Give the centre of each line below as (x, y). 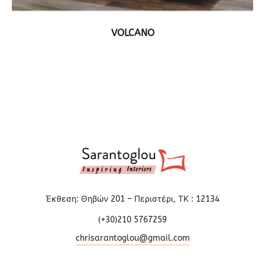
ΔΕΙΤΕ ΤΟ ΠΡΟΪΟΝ (136, 28)
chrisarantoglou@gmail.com (132, 238)
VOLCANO (132, 33)
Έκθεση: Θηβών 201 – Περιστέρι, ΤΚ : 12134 (132, 199)
